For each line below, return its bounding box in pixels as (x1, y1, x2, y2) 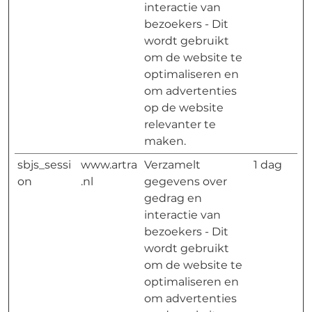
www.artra (81, 158, 137, 171)
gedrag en (144, 192, 202, 205)
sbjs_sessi (17, 158, 71, 171)
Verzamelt (144, 158, 201, 171)
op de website (144, 101, 224, 114)
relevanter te (144, 118, 216, 131)
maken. (144, 134, 186, 148)
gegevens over (144, 175, 227, 188)
